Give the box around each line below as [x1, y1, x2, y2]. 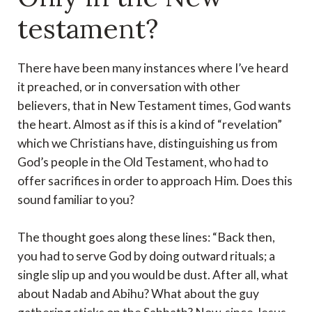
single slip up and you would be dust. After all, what [17, 267, 288, 283]
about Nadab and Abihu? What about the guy [17, 286, 259, 302]
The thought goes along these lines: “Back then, [17, 230, 275, 245]
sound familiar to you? [17, 192, 134, 208]
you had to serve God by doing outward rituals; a [17, 249, 275, 264]
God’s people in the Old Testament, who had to [17, 155, 268, 170]
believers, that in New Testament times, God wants [17, 98, 291, 114]
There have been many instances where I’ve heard [17, 61, 288, 76]
